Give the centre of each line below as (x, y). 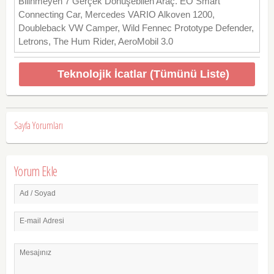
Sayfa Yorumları (38, 125)
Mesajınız (35, 252)
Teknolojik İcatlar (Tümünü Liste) (143, 74)
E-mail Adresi (42, 220)
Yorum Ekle (35, 171)
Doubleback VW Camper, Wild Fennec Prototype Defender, (136, 28)
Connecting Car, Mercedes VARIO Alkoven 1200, (116, 14)
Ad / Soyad (37, 193)
